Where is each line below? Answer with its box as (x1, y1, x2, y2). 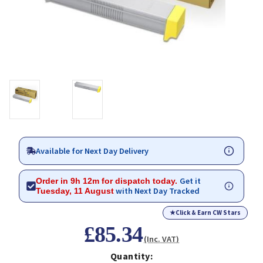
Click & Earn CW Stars (176, 208, 241, 217)
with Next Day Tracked (114, 186, 200, 197)
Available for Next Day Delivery (36, 145, 149, 156)
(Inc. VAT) (144, 234, 180, 245)
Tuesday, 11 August (36, 186, 114, 196)
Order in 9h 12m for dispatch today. (36, 176, 180, 186)
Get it (180, 176, 201, 187)
